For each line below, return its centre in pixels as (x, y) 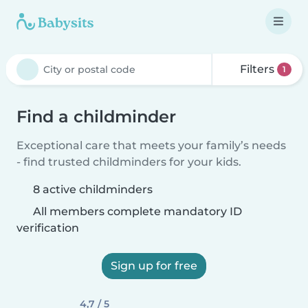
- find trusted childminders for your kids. (129, 162)
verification (48, 228)
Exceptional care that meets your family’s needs (151, 145)
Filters (257, 69)
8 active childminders (93, 189)
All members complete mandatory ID (136, 211)
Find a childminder (96, 117)
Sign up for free (154, 266)
